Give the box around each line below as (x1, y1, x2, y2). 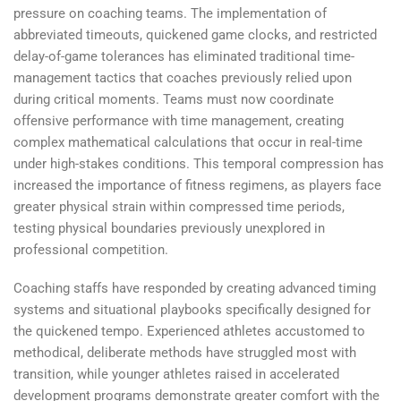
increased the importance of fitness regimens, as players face (13, 176, 381, 193)
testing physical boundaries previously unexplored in (13, 219, 325, 236)
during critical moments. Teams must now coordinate (13, 90, 334, 107)
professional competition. (13, 241, 168, 258)
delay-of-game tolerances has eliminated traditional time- (13, 47, 354, 64)
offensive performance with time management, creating (13, 112, 344, 129)
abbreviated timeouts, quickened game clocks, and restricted (13, 26, 377, 43)
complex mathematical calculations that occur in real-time (13, 133, 363, 150)
